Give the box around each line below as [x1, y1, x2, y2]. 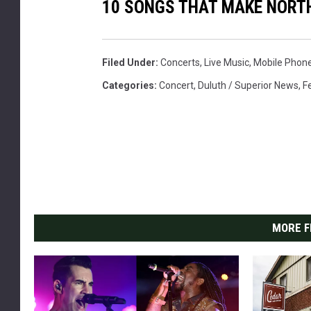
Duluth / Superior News [198, 80, 299, 92]
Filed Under [102, 57, 155, 69]
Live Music [204, 57, 249, 69]
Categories [102, 80, 154, 92]
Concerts [160, 57, 200, 69]
